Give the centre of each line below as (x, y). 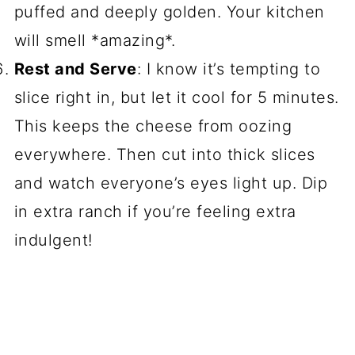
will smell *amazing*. (95, 41)
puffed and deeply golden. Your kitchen (169, 12)
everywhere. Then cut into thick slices (164, 155)
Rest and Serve (75, 69)
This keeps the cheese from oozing (153, 126)
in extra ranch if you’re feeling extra (155, 212)
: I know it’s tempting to (229, 69)
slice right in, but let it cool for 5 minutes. (176, 98)
